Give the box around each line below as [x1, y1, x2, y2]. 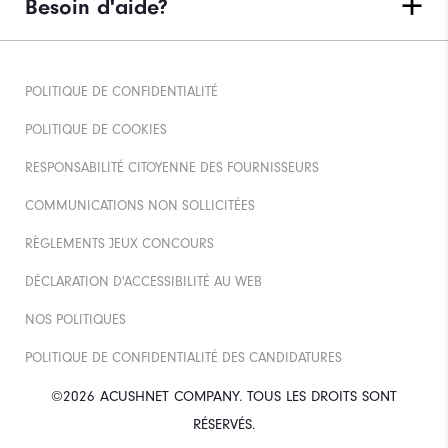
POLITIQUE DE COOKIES [25, 122, 167, 139]
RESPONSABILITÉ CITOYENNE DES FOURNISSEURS [25, 160, 319, 177]
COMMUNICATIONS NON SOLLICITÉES [25, 198, 255, 215]
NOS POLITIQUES [25, 312, 126, 329]
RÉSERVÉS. [193, 416, 255, 434]
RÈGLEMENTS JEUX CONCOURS [25, 236, 214, 253]
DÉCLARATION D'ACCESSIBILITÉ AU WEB [25, 274, 262, 291]
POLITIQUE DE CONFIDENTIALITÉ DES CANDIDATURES [25, 350, 342, 367]
